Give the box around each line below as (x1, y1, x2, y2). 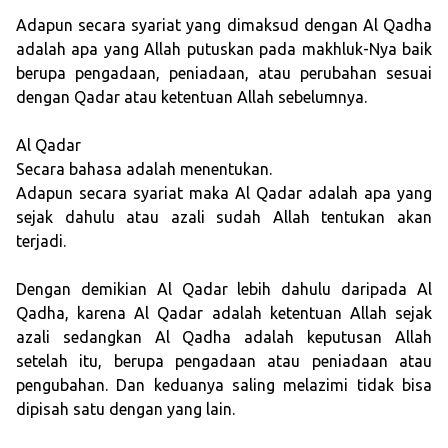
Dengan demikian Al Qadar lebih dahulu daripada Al (16, 280, 432, 299)
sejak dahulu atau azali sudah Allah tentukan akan (16, 208, 432, 227)
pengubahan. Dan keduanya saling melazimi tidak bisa (16, 376, 432, 395)
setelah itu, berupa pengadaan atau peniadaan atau (16, 352, 432, 371)
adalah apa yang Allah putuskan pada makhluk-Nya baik (16, 40, 432, 59)
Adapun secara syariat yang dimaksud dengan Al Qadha (16, 16, 432, 35)
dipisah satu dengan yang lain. (16, 400, 235, 419)
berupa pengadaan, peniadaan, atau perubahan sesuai (16, 64, 432, 83)
